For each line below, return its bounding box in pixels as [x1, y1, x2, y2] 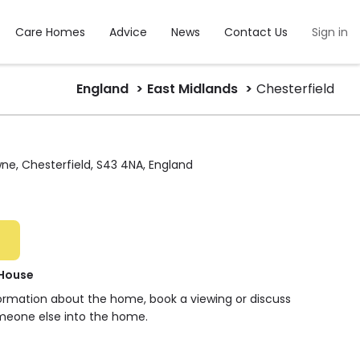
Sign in [312, 24, 348, 40]
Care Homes [15, 24, 85, 40]
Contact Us [224, 24, 288, 40]
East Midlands [147, 80, 238, 98]
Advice [109, 24, 147, 40]
